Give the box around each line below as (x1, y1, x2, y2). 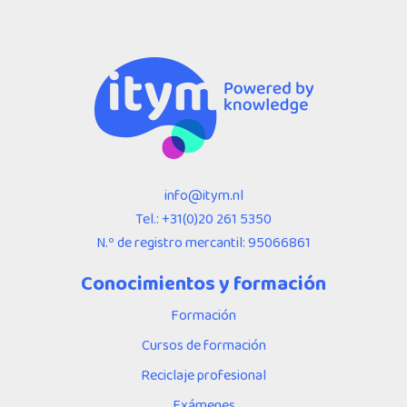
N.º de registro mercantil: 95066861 (96, 231, 311, 253)
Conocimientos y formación (81, 267, 326, 298)
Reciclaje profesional (141, 363, 266, 385)
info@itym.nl (164, 184, 243, 205)
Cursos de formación (141, 333, 266, 355)
